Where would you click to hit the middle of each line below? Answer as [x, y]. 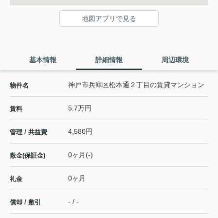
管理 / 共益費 [28, 132]
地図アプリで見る [109, 19]
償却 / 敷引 [25, 202]
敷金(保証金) [27, 156]
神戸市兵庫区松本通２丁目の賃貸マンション [136, 85]
